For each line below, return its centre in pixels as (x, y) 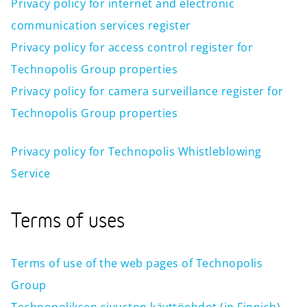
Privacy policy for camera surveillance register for (147, 91)
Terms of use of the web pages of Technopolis (137, 263)
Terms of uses (68, 222)
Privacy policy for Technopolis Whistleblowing (136, 151)
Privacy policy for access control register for (132, 47)
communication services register (101, 25)
